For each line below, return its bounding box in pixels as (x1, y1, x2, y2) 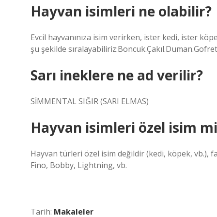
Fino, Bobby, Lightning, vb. (31, 160, 127, 170)
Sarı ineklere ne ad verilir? (31, 66, 203, 84)
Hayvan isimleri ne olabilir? (31, 2, 212, 20)
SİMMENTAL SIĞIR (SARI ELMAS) (31, 96, 149, 107)
